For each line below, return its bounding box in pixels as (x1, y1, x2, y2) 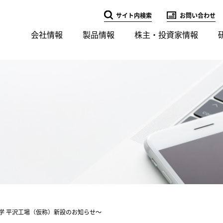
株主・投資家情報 (134, 30, 198, 40)
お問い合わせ (180, 12, 216, 19)
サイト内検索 (116, 12, 152, 19)
